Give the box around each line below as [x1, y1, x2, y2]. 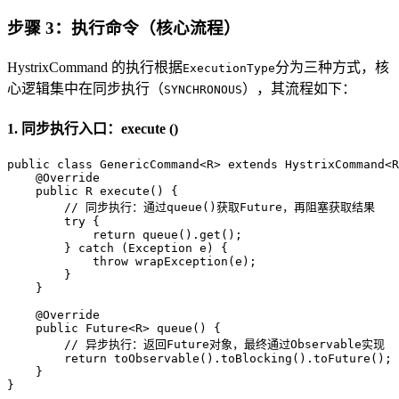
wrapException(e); [128, 254, 256, 268]
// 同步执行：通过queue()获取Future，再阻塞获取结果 [64, 199, 375, 214]
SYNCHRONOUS [164, 82, 242, 96]
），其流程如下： [242, 80, 356, 96]
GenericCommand [100, 157, 199, 171]
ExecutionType [183, 61, 275, 75]
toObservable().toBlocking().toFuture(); [107, 351, 392, 365]
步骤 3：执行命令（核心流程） [7, 19, 240, 38]
